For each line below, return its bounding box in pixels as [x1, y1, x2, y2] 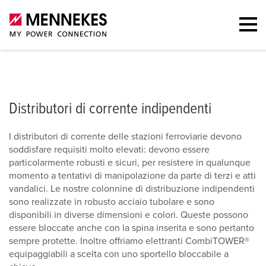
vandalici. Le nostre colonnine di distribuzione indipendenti [9, 184, 255, 194]
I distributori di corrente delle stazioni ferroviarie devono [9, 132, 242, 141]
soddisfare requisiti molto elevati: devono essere [9, 145, 210, 154]
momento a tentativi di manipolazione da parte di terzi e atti [9, 171, 256, 180]
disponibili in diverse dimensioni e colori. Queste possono [9, 210, 248, 220]
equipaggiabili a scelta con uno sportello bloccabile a [9, 249, 229, 259]
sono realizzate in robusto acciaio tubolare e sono [9, 197, 214, 207]
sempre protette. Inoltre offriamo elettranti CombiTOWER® [9, 236, 249, 246]
